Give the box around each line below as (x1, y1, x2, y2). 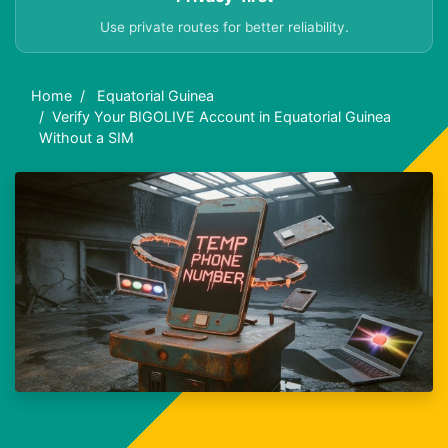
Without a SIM (39, 129, 134, 147)
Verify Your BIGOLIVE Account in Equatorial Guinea (52, 108, 391, 126)
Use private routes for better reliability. (99, 19, 349, 36)
